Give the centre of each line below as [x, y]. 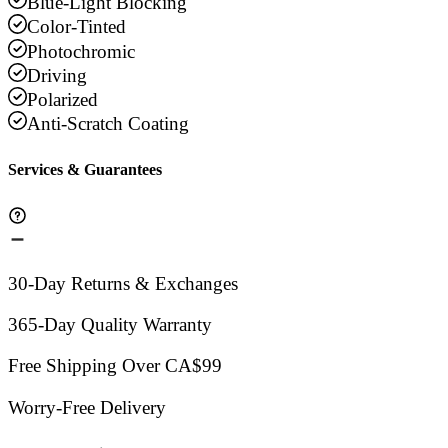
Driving [57, 75]
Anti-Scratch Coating [108, 123]
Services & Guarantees [85, 170]
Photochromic [81, 51]
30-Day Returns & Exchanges [123, 284]
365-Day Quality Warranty [110, 325]
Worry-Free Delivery [87, 407]
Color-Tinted [77, 27]
